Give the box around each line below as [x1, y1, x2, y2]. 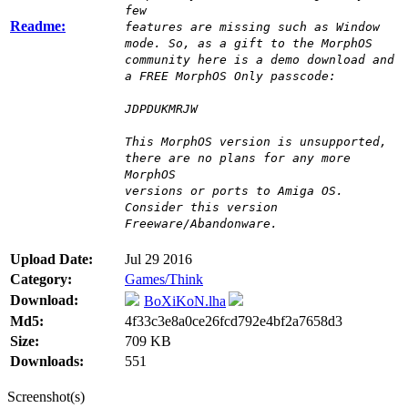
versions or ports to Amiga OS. [125, 184, 343, 199]
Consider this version [125, 200, 278, 215]
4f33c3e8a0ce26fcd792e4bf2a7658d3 [125, 313, 342, 330]
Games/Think [125, 271, 203, 288]
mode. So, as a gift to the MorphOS [125, 36, 372, 51]
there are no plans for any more [125, 151, 351, 166]
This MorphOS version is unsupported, [125, 135, 387, 149]
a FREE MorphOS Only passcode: [125, 69, 336, 84]
